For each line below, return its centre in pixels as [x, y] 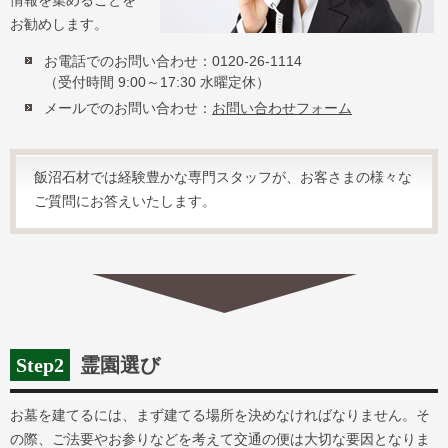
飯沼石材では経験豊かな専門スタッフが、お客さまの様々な [223, 177]
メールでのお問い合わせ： [128, 108]
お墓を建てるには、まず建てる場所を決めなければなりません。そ [220, 415]
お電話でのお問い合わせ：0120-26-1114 [173, 61]
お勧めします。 [59, 24]
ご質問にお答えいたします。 [125, 201]
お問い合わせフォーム [282, 108]
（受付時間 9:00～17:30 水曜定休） [157, 82]
